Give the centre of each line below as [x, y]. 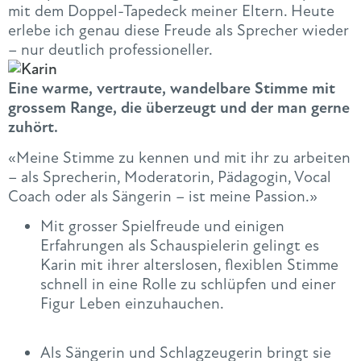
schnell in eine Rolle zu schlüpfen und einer [188, 284]
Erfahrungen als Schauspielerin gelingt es [180, 245]
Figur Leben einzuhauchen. [132, 303]
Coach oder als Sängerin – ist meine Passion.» [163, 196]
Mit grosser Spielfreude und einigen [162, 226]
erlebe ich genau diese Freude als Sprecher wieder [178, 31]
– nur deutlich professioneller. [110, 50]
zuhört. [33, 127]
